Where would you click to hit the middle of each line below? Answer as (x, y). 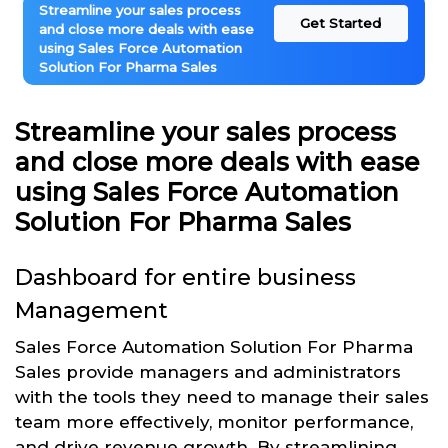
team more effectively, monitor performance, (214, 422)
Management (91, 311)
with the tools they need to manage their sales (222, 397)
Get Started (341, 23)
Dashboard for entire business (185, 278)
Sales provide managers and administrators (208, 372)
